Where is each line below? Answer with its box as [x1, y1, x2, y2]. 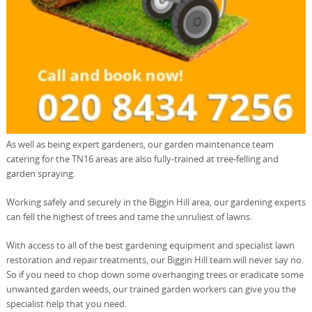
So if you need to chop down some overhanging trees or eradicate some [6, 268, 304, 281]
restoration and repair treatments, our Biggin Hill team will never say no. [6, 253, 304, 267]
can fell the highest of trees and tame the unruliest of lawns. [6, 210, 252, 224]
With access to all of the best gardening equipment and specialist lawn [6, 239, 295, 252]
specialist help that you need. [6, 297, 127, 311]
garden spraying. [6, 167, 75, 180]
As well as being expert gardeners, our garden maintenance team [6, 138, 274, 151]
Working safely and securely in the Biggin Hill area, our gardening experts [6, 196, 306, 209]
